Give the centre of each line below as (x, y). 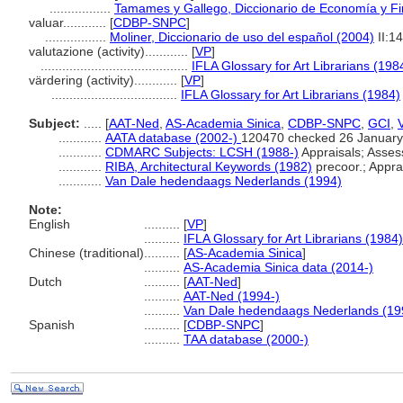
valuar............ (69, 22)
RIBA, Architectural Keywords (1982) (209, 166)
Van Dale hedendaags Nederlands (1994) (224, 181)
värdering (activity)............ (105, 80)
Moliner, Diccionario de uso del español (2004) (242, 37)
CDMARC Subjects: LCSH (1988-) (202, 152)
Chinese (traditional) (86, 253)
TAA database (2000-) (246, 339)
